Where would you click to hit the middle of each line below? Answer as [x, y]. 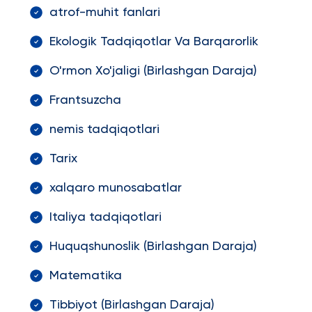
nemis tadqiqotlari [104, 130]
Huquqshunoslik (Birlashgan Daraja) [153, 247]
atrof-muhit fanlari [104, 13]
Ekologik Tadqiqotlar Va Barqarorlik [154, 42]
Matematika [85, 276]
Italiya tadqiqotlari [105, 217]
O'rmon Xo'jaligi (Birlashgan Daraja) [153, 71]
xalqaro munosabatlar [115, 188]
